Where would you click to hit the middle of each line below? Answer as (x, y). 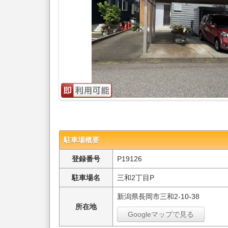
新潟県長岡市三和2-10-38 (159, 196)
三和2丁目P (136, 177)
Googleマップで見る (161, 214)
